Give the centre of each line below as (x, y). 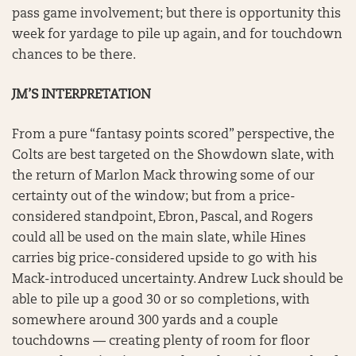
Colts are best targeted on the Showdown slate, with (173, 156)
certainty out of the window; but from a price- (154, 197)
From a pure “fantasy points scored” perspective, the (173, 135)
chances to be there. (74, 56)
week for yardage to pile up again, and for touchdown (177, 35)
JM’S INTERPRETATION (81, 95)
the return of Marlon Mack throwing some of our (163, 176)
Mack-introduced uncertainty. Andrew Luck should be (178, 280)
